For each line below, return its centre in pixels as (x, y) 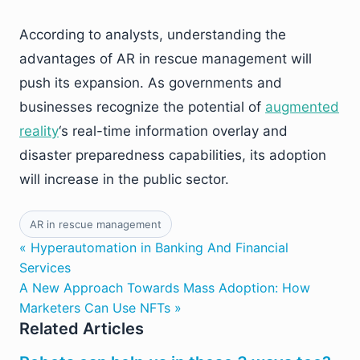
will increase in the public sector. (124, 179)
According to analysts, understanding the (153, 34)
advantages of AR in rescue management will (166, 58)
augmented (302, 106)
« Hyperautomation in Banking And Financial (154, 247)
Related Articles (82, 328)
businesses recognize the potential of (142, 106)
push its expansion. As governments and (151, 82)
